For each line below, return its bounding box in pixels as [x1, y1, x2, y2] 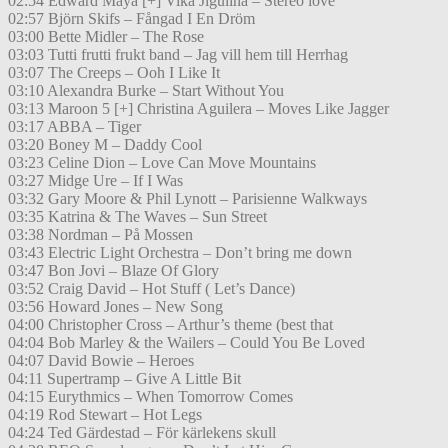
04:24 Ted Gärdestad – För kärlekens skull [8, 424, 276, 442]
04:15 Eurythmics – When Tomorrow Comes [8, 388, 293, 406]
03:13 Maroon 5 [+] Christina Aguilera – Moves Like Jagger [8, 100, 389, 118]
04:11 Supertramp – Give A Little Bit [8, 370, 241, 388]
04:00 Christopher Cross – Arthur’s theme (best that [8, 316, 333, 334]
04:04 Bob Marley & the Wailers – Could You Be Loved [8, 334, 365, 352]
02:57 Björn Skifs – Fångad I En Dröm [8, 10, 255, 28]
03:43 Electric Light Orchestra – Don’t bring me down [8, 244, 352, 262]
